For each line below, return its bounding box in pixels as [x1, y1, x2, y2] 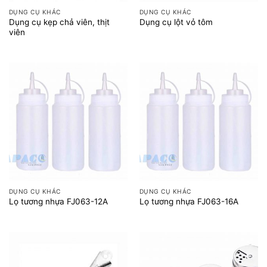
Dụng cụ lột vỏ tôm [139, 17, 213, 27]
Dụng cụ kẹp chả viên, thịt [8, 17, 110, 27]
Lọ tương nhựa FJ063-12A [8, 196, 108, 206]
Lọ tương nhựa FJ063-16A [139, 196, 238, 206]
